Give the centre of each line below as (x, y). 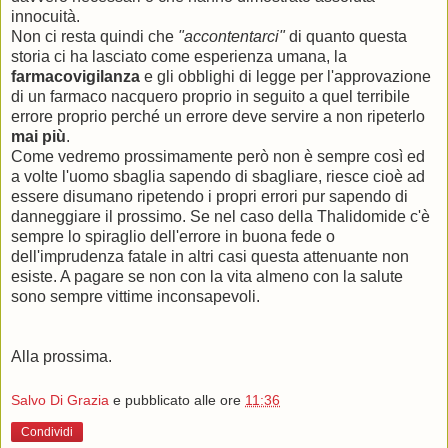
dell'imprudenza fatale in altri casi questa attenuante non (210, 256)
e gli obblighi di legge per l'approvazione (285, 76)
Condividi (47, 431)
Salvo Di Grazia (60, 399)
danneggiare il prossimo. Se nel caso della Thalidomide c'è (220, 216)
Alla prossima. (61, 356)
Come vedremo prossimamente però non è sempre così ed (218, 156)
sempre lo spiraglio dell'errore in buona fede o (173, 236)
